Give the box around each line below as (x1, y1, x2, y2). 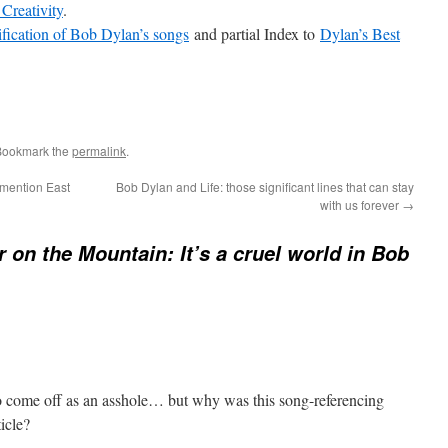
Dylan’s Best (320, 23, 400, 44)
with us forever (320, 196, 402, 213)
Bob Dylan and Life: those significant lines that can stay (116, 178, 414, 195)
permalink (72, 142, 126, 159)
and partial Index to (189, 23, 320, 44)
